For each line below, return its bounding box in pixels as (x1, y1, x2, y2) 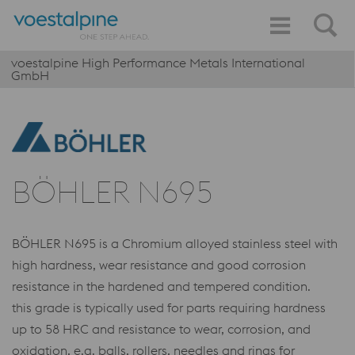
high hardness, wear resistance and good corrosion (12, 257, 306, 273)
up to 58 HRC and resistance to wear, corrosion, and (12, 321, 311, 337)
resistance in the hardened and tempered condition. (12, 278, 311, 294)
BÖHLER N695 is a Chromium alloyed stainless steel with (12, 235, 338, 251)
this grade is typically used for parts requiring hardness (12, 300, 326, 315)
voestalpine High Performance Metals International (11, 55, 305, 71)
